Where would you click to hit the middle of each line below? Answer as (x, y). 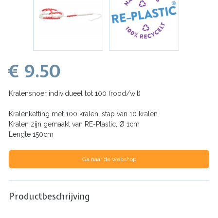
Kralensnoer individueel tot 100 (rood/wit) (75, 93)
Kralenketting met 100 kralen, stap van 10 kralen (83, 114)
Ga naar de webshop (109, 159)
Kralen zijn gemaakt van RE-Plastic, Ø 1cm (74, 124)
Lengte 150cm (31, 134)
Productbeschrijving (49, 196)
